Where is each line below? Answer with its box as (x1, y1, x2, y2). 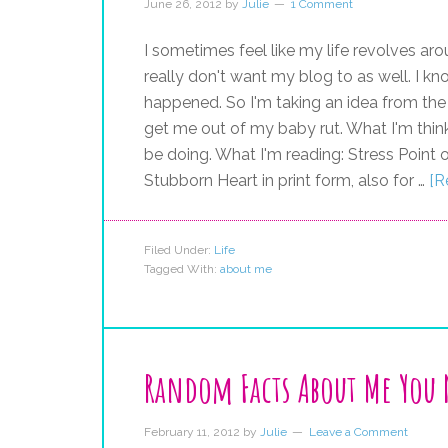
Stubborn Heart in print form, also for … (144, 171, 429, 190)
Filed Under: (144, 243, 214, 257)
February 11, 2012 (144, 425, 240, 439)
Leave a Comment (309, 425, 408, 439)
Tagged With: (144, 262, 220, 276)
